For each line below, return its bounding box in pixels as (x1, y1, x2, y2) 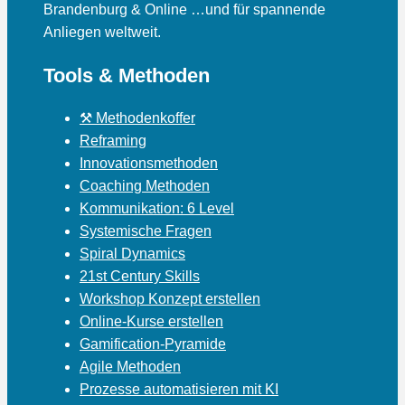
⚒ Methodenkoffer (80, 109, 195, 126)
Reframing (80, 132, 146, 148)
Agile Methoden (80, 358, 181, 374)
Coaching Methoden (80, 177, 210, 193)
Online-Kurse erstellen (80, 313, 223, 329)
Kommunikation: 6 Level (80, 200, 234, 216)
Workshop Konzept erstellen (80, 290, 260, 306)
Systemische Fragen (80, 222, 212, 239)
